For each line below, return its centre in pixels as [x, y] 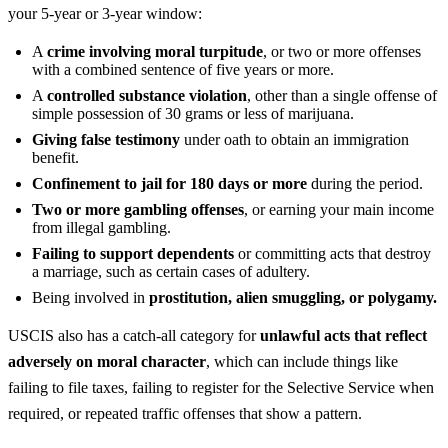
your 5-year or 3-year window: [105, 14]
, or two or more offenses [342, 52]
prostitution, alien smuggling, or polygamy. [293, 298]
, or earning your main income [339, 210]
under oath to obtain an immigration [294, 140]
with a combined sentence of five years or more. [183, 70]
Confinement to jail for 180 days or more [169, 184]
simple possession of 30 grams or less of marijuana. [193, 114]
